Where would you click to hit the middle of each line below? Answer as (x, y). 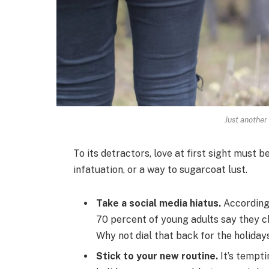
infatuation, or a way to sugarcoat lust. (160, 170)
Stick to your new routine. (157, 256)
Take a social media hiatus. (158, 204)
